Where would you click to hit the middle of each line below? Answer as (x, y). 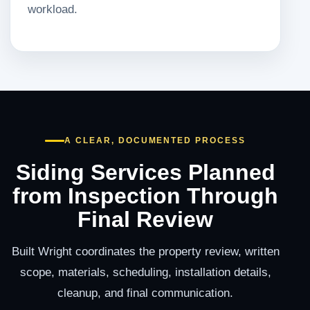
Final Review (145, 220)
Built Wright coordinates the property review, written (145, 252)
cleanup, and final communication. (145, 293)
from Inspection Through (145, 196)
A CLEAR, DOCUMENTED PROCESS (155, 141)
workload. (53, 9)
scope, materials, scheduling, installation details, (145, 272)
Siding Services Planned (145, 173)
